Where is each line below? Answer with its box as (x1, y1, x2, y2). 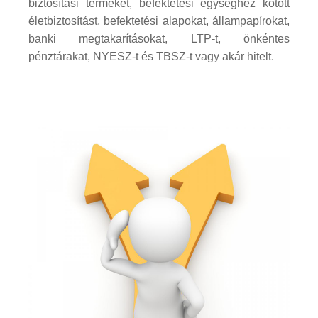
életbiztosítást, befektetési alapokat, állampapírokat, (28, 15, 290, 28)
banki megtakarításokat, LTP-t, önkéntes (28, 33, 290, 45)
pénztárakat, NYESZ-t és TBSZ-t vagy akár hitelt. (28, 50, 274, 63)
